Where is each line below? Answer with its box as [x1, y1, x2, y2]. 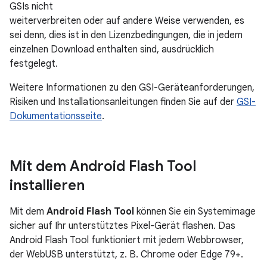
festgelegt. [10, 58, 58, 70]
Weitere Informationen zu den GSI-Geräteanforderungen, [10, 82, 254, 94]
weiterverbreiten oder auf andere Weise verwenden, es [10, 15, 244, 27]
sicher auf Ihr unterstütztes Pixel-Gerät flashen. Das [10, 220, 235, 232]
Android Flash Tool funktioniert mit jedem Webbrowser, [10, 234, 244, 246]
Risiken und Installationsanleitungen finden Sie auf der [10, 96, 237, 108]
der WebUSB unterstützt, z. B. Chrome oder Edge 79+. [10, 249, 243, 260]
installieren [10, 176, 85, 194]
